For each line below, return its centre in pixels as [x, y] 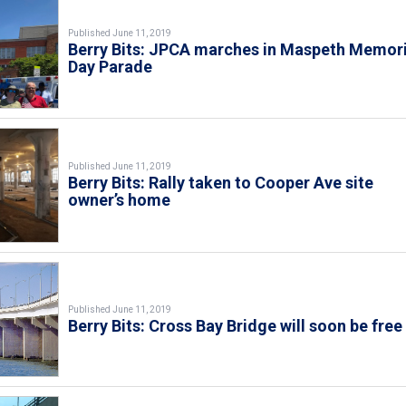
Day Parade [111, 66]
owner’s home [120, 200]
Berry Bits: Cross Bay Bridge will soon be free [236, 325]
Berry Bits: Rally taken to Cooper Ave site [221, 183]
